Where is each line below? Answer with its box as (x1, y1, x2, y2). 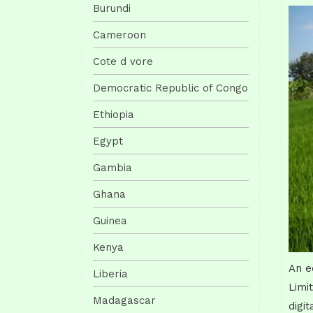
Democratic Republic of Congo (93, 81, 248, 94)
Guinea (93, 214, 127, 227)
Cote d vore (93, 54, 153, 68)
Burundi (93, 1, 131, 15)
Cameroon (93, 28, 146, 41)
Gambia (93, 161, 132, 174)
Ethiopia (93, 108, 134, 121)
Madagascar (93, 293, 156, 307)
